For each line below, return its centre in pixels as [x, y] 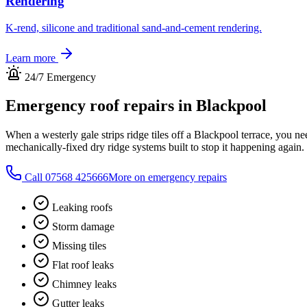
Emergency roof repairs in [101, 106]
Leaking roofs [82, 208]
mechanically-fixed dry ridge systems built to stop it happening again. [155, 147]
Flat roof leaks [83, 265]
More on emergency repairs [168, 177]
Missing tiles [79, 246]
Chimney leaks [84, 284]
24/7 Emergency [59, 77]
